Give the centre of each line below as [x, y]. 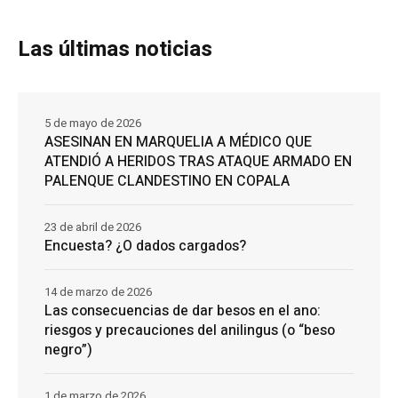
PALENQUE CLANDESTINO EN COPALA [167, 181]
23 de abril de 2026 [93, 227]
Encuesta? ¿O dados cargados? [145, 246]
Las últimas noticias [115, 49]
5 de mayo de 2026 [93, 123]
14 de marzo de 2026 [98, 291]
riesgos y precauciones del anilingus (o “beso [190, 330]
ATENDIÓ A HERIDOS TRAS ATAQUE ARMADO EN [198, 161]
